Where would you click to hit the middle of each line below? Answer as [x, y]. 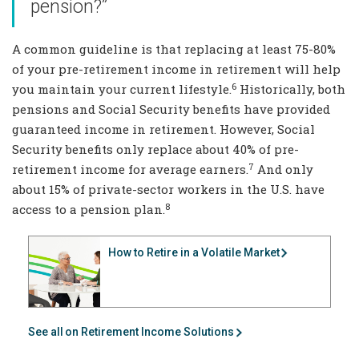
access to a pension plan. [89, 210]
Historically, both [291, 89]
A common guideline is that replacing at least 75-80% [174, 49]
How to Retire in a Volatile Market [194, 253]
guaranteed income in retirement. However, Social [163, 129]
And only [284, 169]
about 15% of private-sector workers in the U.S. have [168, 190]
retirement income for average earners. [130, 169]
